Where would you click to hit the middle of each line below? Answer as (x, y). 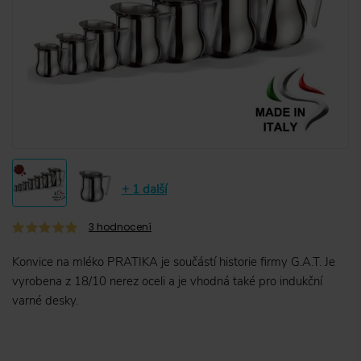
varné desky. (45, 301)
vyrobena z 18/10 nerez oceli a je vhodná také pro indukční (167, 282)
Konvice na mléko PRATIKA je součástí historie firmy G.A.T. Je (174, 262)
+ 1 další (144, 189)
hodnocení (124, 227)
